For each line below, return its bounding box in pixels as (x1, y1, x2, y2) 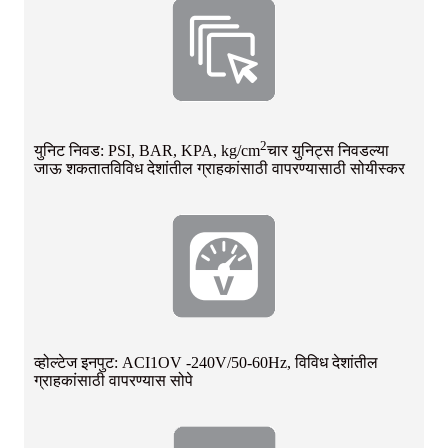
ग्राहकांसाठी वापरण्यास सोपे (34, 372, 193, 390)
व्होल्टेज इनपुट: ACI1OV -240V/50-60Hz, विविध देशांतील (34, 354, 378, 372)
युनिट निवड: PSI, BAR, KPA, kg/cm (34, 142, 260, 160)
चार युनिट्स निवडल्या (267, 142, 389, 160)
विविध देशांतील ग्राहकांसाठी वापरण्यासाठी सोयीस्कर (110, 160, 405, 178)
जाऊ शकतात (34, 160, 110, 178)
